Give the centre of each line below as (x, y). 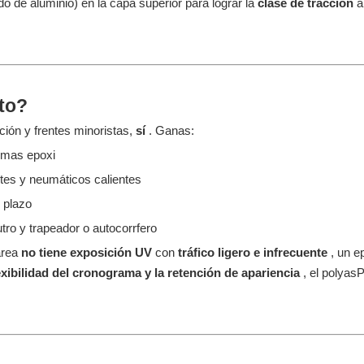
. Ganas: (171, 130)
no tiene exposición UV (88, 252)
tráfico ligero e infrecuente (254, 252)
